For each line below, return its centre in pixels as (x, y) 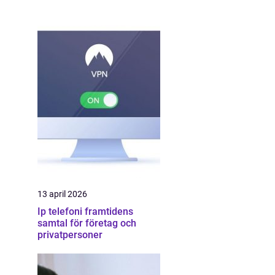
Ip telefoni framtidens (61, 211)
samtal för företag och (87, 223)
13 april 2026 (62, 194)
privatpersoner (70, 235)
